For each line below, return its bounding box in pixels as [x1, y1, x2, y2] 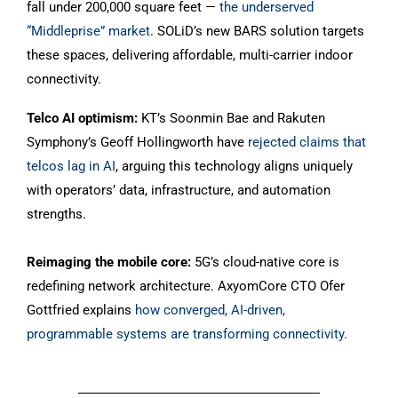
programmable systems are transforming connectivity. [27, 326, 347, 342]
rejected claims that [248, 134, 366, 150]
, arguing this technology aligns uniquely [115, 158, 353, 174]
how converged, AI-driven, [135, 302, 285, 318]
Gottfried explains [27, 302, 135, 318]
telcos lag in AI [27, 158, 115, 174]
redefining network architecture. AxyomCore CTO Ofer [27, 278, 345, 294]
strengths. [27, 206, 86, 222]
